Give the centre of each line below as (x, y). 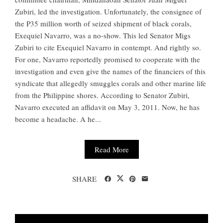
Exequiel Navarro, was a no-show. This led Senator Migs (103, 36)
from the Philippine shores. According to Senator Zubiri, (102, 95)
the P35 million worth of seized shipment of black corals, (103, 24)
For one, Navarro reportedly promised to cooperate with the (108, 59)
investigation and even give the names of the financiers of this (110, 71)
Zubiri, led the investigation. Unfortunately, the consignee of (108, 12)
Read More (111, 150)
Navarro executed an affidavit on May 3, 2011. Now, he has (107, 107)
